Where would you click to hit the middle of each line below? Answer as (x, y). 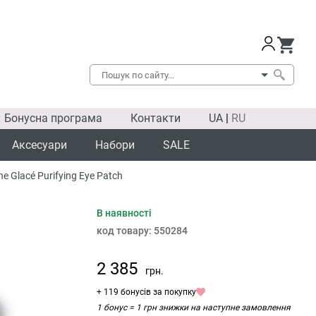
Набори (115, 145)
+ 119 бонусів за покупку (146, 292)
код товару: (125, 231)
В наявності (124, 213)
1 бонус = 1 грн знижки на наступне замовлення (194, 308)
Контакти (156, 118)
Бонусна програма (53, 118)
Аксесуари (39, 145)
